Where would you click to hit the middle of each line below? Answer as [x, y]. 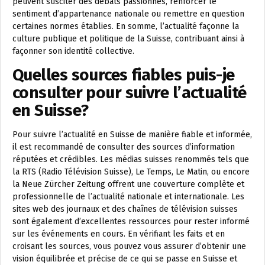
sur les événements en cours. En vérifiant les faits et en [119, 234]
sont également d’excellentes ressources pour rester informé [131, 222]
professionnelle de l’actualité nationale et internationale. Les [128, 197]
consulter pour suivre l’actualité [130, 93]
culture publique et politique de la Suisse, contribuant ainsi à [128, 39]
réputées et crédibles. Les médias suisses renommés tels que [131, 159]
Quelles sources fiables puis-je [124, 75]
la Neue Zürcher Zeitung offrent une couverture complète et [128, 184]
